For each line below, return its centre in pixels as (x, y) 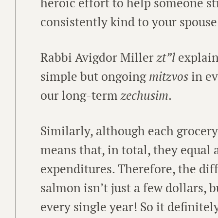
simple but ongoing (95, 76)
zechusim (145, 95)
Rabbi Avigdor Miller (99, 57)
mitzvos (169, 76)
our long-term (81, 95)
